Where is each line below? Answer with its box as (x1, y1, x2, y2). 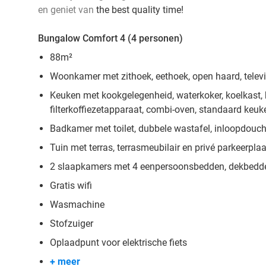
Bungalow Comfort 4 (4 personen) (38, 33, 183, 44)
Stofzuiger (50, 218, 93, 229)
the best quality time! (94, 4, 183, 15)
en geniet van (38, 4, 94, 15)
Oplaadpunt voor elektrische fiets (50, 237, 187, 248)
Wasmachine (50, 199, 104, 210)
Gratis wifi (50, 180, 92, 191)
